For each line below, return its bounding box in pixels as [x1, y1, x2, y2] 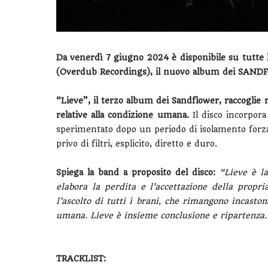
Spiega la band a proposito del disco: [56, 167, 215, 177]
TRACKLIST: [56, 254, 106, 263]
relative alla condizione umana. [56, 110, 189, 120]
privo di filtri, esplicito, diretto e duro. [56, 139, 217, 148]
